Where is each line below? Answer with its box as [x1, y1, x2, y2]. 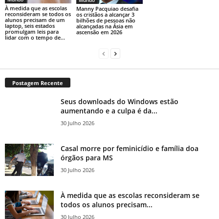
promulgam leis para [5, 27, 59, 35]
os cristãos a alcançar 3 [76, 11, 134, 19]
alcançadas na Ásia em [76, 22, 133, 30]
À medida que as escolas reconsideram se [61, 190, 199, 200]
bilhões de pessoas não [76, 17, 135, 24]
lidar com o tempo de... [5, 33, 65, 41]
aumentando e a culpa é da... [61, 106, 157, 115]
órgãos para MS [61, 153, 113, 162]
